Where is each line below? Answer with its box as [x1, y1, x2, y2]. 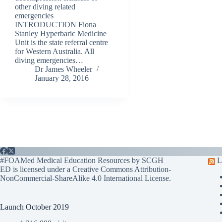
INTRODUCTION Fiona [15, 20, 96, 29]
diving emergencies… [15, 56, 83, 65]
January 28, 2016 [35, 74, 89, 83]
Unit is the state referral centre [15, 38, 108, 47]
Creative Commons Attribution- [72, 165, 171, 174]
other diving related [15, 2, 75, 11]
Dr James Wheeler [35, 65, 92, 74]
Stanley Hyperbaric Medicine [15, 29, 107, 38]
